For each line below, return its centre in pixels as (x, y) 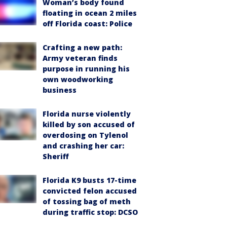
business (60, 90)
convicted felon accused (90, 191)
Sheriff (56, 156)
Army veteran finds (80, 58)
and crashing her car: (83, 145)
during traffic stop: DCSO (90, 212)
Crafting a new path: (82, 47)
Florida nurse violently (87, 113)
